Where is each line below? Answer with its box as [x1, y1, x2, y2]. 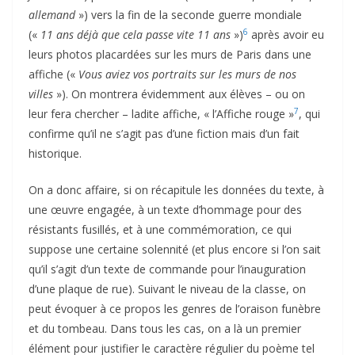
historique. [29, 145, 82, 161]
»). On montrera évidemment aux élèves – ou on [53, 86, 305, 101]
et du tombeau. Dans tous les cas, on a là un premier [29, 320, 301, 336]
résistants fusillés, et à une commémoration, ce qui [29, 221, 292, 237]
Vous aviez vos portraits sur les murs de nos [78, 66, 296, 82]
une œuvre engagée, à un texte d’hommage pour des [29, 201, 302, 217]
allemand [29, 6, 75, 22]
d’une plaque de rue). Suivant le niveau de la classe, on [29, 281, 306, 296]
